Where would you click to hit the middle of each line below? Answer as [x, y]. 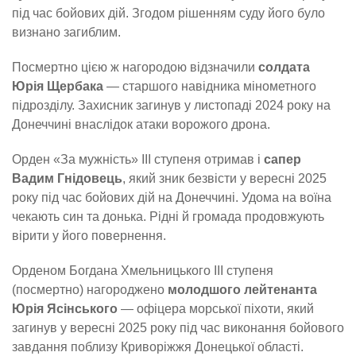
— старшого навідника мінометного [210, 86]
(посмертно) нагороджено [90, 289]
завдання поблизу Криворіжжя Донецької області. [158, 346]
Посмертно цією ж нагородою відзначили [135, 67]
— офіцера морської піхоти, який [216, 308]
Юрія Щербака [58, 86]
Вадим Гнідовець [67, 178]
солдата [284, 67]
